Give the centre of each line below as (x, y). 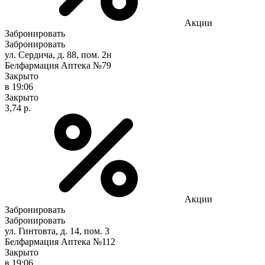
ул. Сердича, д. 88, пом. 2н (58, 54)
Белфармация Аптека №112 (60, 241)
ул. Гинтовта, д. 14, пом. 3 (57, 231)
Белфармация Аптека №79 (58, 65)
